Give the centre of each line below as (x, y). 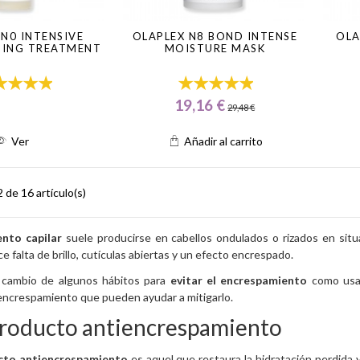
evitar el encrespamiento (239, 280)
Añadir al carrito (223, 141)
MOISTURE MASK (215, 48)
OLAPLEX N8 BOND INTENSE (215, 36)
